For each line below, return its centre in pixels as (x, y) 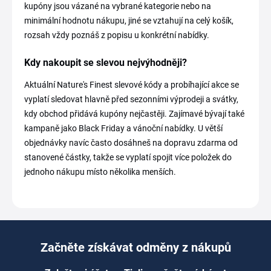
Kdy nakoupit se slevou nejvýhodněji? (106, 63)
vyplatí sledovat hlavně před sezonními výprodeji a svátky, (131, 100)
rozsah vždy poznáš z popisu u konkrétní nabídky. (117, 35)
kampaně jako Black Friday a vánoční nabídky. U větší (123, 129)
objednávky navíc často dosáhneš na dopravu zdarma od (131, 143)
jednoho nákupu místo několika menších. (100, 172)
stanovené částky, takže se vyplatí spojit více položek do (128, 158)
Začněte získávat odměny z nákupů (135, 248)
